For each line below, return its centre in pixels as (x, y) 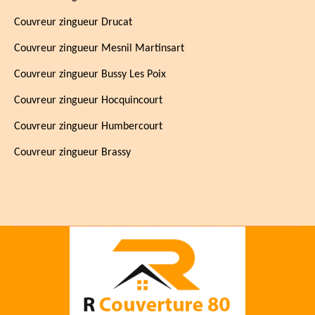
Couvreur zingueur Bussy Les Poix (90, 75)
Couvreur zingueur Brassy (72, 153)
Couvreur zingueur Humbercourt (88, 127)
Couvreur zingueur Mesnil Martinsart (99, 49)
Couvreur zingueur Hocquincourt (88, 101)
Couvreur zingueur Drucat (73, 22)
